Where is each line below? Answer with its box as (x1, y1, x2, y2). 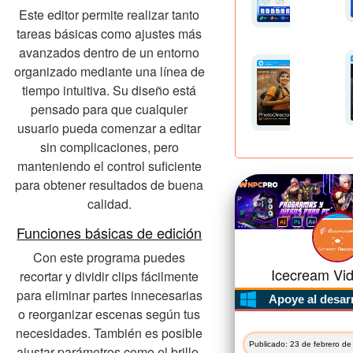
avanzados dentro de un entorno (19, 43, 200, 62)
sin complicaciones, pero (39, 138, 179, 157)
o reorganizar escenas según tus (18, 305, 201, 324)
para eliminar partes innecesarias (16, 286, 203, 305)
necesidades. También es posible (16, 324, 203, 343)
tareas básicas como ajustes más (17, 24, 203, 43)
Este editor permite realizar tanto (19, 6, 200, 24)
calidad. (87, 195, 132, 214)
